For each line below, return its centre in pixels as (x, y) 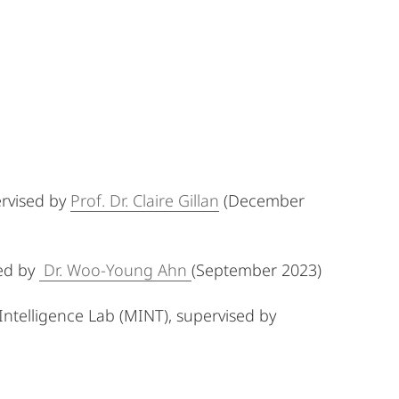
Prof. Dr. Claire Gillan (145, 200)
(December (262, 200)
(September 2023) (256, 270)
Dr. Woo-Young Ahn (115, 270)
